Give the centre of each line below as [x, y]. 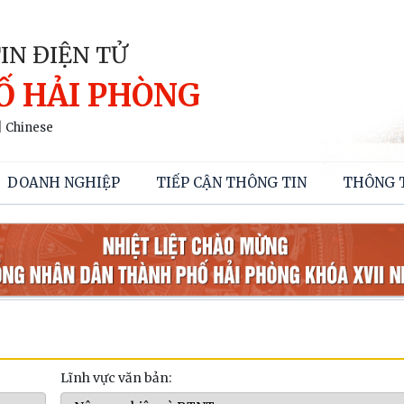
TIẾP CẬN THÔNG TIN [231, 183]
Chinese [29, 128]
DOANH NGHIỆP [64, 183]
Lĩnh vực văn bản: [115, 377]
